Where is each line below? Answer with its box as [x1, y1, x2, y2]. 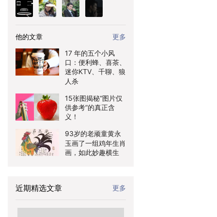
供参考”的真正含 [65, 103, 115, 112]
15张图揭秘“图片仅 [65, 93, 123, 102]
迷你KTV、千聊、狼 [65, 67, 125, 76]
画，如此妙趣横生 [65, 148, 119, 156]
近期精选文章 [15, 183, 62, 193]
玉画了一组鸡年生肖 [65, 139, 126, 147]
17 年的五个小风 [65, 49, 115, 58]
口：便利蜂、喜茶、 [65, 58, 126, 67]
